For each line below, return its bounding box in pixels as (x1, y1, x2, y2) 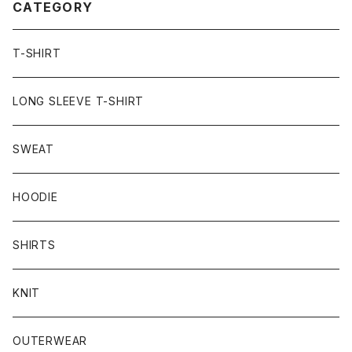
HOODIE (13, 190, 58, 203)
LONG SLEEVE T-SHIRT (13, 94, 145, 108)
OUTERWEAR (13, 334, 88, 347)
